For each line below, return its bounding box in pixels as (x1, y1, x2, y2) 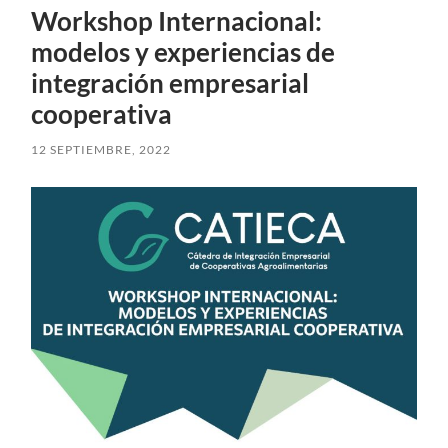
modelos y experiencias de (31, 35, 336, 68)
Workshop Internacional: (31, 4, 323, 37)
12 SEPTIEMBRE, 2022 (31, 141, 172, 157)
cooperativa (31, 97, 173, 130)
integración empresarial (31, 66, 310, 99)
